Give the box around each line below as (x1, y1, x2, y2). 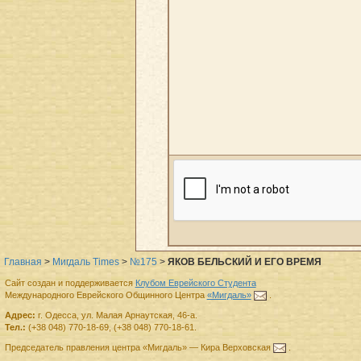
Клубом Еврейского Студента (135, 277, 256, 288)
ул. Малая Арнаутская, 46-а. (81, 309, 197, 320)
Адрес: (4, 309, 35, 320)
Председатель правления (4, 342, 110, 352)
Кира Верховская (200, 342, 271, 352)
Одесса (44, 309, 77, 320)
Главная (4, 256, 42, 268)
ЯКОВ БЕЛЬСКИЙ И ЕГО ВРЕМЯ (168, 256, 322, 268)
